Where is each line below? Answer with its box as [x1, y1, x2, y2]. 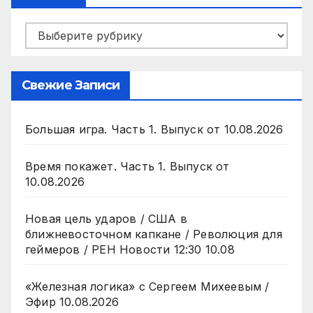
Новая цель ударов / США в [25, 212, 187, 226]
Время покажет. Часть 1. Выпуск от [25, 159, 230, 174]
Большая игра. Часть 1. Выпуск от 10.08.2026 [25, 122, 284, 137]
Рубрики [24, 25, 72, 40]
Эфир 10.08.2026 [25, 295, 119, 310]
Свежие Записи [22, 78, 120, 94]
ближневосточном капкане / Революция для [25, 227, 282, 242]
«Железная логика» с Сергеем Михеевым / [25, 279, 270, 294]
